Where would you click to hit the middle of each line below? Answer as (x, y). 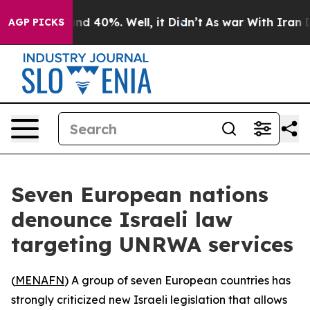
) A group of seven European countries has (177, 280)
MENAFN (40, 280)
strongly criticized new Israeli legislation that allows (149, 300)
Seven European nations (140, 194)
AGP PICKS (36, 22)
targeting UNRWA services (152, 244)
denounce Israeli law (122, 219)
